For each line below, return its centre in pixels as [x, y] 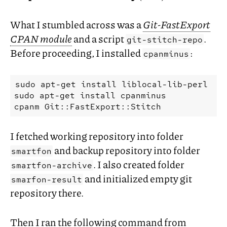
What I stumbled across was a [77, 24]
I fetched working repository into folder [97, 136]
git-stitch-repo [165, 40]
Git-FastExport [177, 24]
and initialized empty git [138, 178]
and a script [99, 38]
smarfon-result [47, 179]
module [55, 38]
